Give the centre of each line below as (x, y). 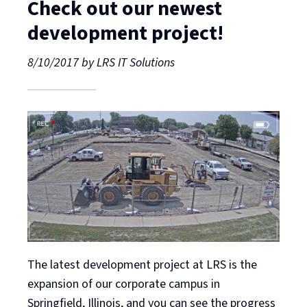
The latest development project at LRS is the (142, 265)
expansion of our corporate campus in (124, 284)
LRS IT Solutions (136, 62)
